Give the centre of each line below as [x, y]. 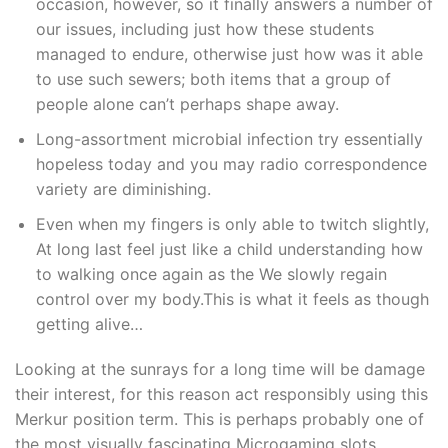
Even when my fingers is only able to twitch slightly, [232, 223]
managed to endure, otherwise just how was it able [229, 54]
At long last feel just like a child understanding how [229, 248]
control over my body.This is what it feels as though [232, 298]
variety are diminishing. [123, 188]
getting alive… [89, 323]
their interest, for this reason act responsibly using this [221, 394]
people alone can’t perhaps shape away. [187, 104]
